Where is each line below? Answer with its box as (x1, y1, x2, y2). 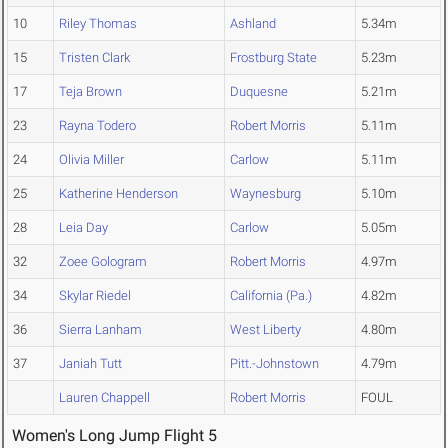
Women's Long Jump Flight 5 (12, 426, 217, 446)
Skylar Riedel (59, 288, 131, 304)
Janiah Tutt (59, 356, 122, 372)
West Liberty (230, 322, 301, 338)
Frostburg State (230, 50, 317, 66)
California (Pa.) (230, 288, 312, 304)
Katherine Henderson (59, 186, 178, 202)
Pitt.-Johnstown (230, 356, 319, 372)
